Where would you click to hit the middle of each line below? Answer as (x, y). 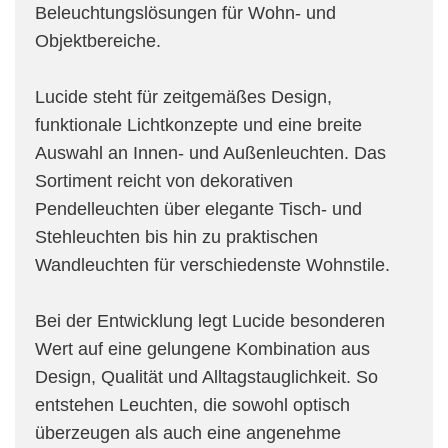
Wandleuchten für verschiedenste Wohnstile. (212, 265)
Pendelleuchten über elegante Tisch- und (198, 209)
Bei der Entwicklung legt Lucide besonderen (210, 321)
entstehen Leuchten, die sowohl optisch (192, 405)
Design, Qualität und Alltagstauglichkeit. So (206, 377)
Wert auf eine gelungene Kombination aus (202, 349)
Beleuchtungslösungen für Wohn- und (185, 13)
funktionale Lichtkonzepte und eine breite (198, 125)
